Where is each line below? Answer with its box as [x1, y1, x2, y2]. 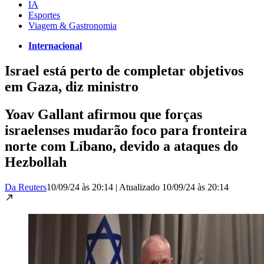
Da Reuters [5, 181, 47, 192]
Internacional [28, 40, 82, 51]
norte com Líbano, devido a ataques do [5, 138, 238, 154]
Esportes [28, 9, 60, 20]
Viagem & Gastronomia [28, 20, 117, 31]
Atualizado [119, 181, 162, 192]
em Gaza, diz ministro [5, 78, 138, 94]
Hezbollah [5, 154, 67, 170]
